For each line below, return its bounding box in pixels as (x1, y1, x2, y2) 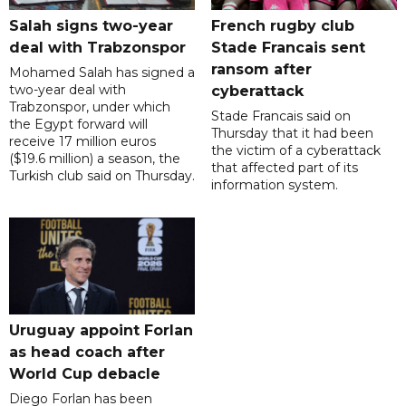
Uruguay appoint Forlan (9, 322, 193, 340)
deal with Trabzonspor (9, 39, 186, 57)
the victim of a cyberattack (210, 142, 381, 159)
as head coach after (9, 343, 165, 362)
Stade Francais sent (210, 39, 365, 57)
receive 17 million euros (9, 133, 156, 150)
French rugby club (210, 17, 354, 35)
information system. (210, 177, 338, 194)
